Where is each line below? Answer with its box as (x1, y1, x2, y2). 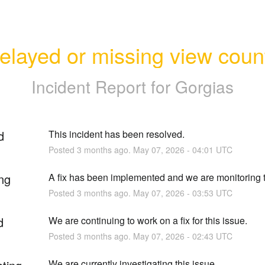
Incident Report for (31, 74, 175, 98)
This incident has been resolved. (48, 127, 185, 141)
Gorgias (175, 74, 234, 98)
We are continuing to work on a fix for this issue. (48, 213, 247, 227)
